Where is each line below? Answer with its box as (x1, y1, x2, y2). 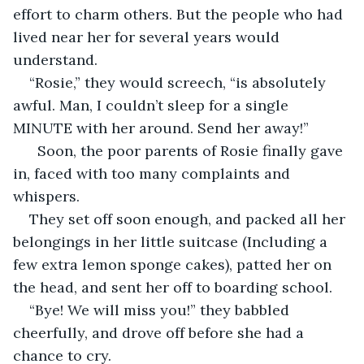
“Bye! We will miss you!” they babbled (29, 300, 293, 319)
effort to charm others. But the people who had (13, 4, 347, 24)
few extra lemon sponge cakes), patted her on (13, 254, 336, 274)
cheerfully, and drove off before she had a (13, 323, 308, 342)
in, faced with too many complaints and (13, 163, 294, 183)
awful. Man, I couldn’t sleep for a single (13, 95, 292, 115)
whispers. (13, 186, 80, 206)
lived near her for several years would (13, 27, 284, 46)
